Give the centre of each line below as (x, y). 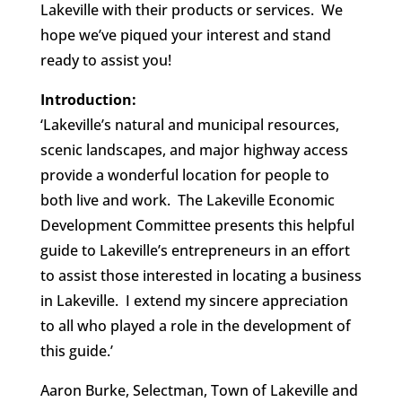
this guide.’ (78, 351)
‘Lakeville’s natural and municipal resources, (189, 125)
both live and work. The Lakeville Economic (187, 201)
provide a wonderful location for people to (184, 175)
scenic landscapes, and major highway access (194, 150)
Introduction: (88, 100)
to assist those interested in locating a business (201, 276)
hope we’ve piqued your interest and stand (185, 35)
